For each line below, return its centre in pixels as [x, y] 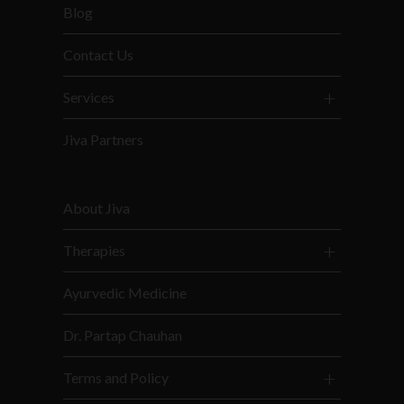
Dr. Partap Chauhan [123, 335]
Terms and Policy [116, 378]
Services [89, 97]
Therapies [95, 251]
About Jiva [97, 208]
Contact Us [99, 55]
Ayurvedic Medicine [125, 293]
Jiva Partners [104, 140]
